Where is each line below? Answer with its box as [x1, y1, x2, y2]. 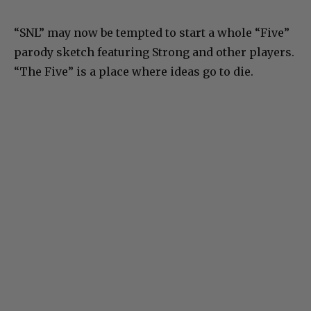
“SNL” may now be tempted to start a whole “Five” [14, 26, 289, 40]
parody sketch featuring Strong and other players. [14, 45, 294, 60]
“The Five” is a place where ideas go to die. [14, 65, 253, 79]
